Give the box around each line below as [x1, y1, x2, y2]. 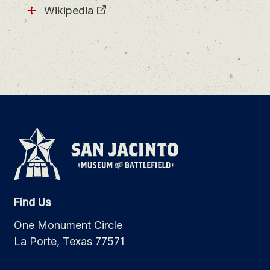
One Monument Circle [13, 219, 122, 232]
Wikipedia [44, 4, 94, 17]
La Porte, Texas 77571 [13, 235, 124, 248]
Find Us [13, 195, 51, 209]
